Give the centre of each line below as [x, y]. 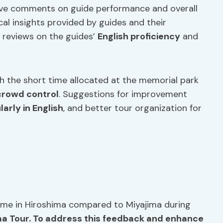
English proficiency [139, 36]
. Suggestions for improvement [123, 94]
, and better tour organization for [132, 108]
